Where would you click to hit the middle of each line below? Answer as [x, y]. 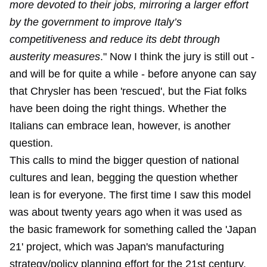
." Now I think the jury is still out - [177, 57]
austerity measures [55, 57]
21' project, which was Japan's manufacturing [117, 247]
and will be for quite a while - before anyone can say [133, 74]
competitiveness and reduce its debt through [115, 39]
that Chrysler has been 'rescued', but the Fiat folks [128, 91]
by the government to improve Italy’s [96, 22]
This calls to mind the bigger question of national [124, 160]
